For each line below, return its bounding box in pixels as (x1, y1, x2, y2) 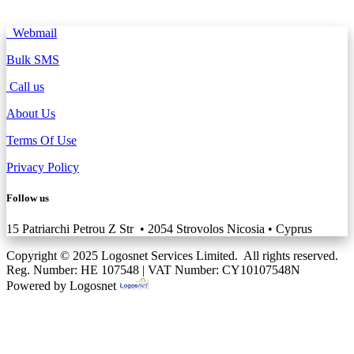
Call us (6, 79, 44, 93)
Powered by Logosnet (6, 278, 119, 292)
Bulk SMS (6, 52, 59, 66)
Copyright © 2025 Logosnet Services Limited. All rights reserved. (6, 248, 338, 262)
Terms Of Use (6, 133, 77, 147)
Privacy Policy (6, 160, 79, 174)
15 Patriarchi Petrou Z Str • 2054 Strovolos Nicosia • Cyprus (6, 221, 312, 235)
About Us (6, 106, 55, 120)
